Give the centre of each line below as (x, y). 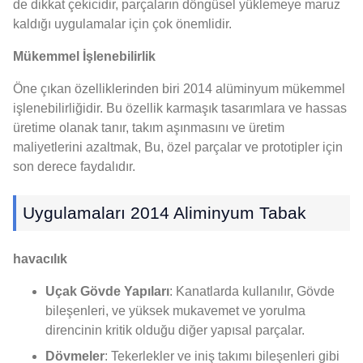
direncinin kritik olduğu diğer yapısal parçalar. (175, 330)
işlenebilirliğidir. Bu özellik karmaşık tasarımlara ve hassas (180, 108)
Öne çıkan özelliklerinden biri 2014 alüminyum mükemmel (179, 88)
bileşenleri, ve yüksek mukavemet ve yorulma (175, 310)
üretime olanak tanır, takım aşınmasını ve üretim (149, 127)
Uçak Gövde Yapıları (107, 291)
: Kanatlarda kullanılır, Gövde (252, 291)
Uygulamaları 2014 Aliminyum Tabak (164, 212)
